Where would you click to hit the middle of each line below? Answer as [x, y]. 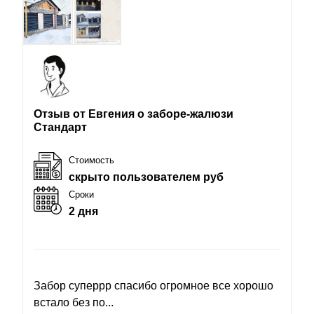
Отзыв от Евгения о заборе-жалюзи [134, 114]
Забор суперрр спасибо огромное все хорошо [153, 285]
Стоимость [91, 160]
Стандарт [60, 127]
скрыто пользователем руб [146, 177]
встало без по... [74, 302]
